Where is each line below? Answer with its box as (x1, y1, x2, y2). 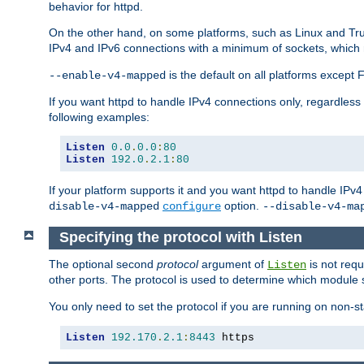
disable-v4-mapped (49, 200, 159, 214)
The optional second (49, 257, 157, 271)
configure (162, 200, 221, 214)
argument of (198, 257, 267, 271)
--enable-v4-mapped (49, 69, 166, 83)
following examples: (49, 110, 149, 124)
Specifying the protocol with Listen (58, 229, 302, 246)
